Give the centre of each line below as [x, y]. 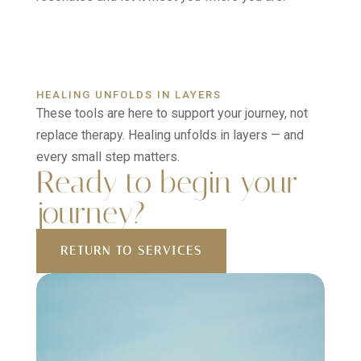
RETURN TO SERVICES [131, 251]
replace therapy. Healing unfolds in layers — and [170, 135]
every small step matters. [108, 157]
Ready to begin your [167, 183]
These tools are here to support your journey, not [172, 113]
